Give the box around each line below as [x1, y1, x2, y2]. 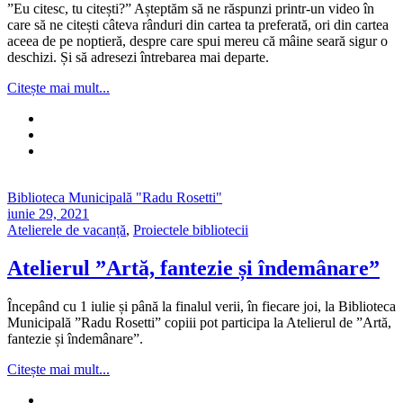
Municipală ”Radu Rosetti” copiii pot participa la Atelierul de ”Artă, [7, 315, 391, 331]
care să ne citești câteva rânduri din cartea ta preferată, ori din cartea [7, 17, 389, 33]
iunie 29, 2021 [7, 206, 89, 222]
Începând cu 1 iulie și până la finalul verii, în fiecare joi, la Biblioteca [7, 299, 396, 315]
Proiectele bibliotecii [133, 222, 248, 238]
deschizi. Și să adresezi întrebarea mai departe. [7, 49, 269, 66]
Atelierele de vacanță [7, 222, 126, 238]
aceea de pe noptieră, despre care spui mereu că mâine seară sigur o [7, 33, 388, 49]
